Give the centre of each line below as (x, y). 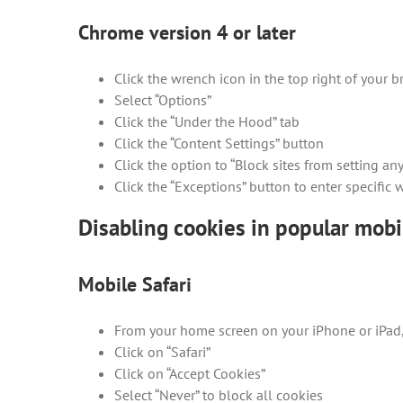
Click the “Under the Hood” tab (207, 121)
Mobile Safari (135, 284)
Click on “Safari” (162, 351)
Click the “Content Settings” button (219, 143)
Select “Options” (163, 100)
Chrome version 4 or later (187, 32)
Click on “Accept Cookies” (190, 373)
